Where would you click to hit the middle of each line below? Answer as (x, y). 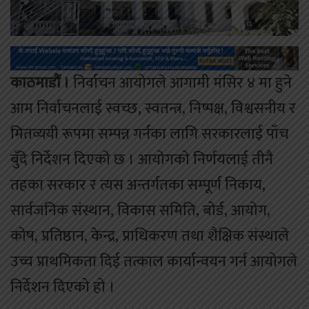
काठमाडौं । (40, 83)
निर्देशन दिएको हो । (63, 287)
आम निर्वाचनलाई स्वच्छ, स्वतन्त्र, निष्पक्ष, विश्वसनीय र (153, 108)
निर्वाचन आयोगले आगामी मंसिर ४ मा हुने (181, 83)
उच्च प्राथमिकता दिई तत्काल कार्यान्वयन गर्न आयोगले (154, 261)
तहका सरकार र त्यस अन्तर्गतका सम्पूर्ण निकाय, (138, 185)
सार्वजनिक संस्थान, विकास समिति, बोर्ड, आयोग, (140, 210)
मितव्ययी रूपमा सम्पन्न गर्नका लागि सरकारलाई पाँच (149, 134)
